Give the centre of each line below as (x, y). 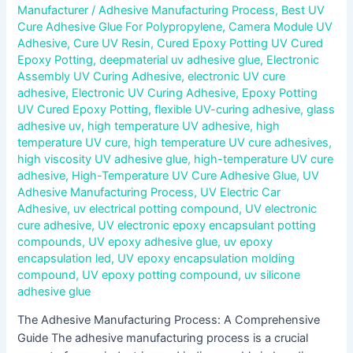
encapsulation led (65, 258)
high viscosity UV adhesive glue (103, 159)
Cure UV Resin (112, 43)
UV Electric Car (241, 192)
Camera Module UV (281, 26)
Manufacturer (55, 10)
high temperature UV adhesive (169, 126)
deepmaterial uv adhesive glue (180, 59)
